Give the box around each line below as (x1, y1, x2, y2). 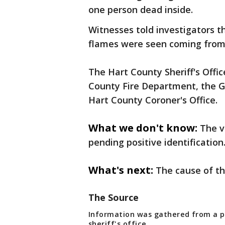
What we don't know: (88, 121, 197, 135)
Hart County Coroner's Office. (88, 94, 220, 106)
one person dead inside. (88, 4, 193, 16)
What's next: (88, 163, 153, 177)
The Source (88, 191, 139, 203)
